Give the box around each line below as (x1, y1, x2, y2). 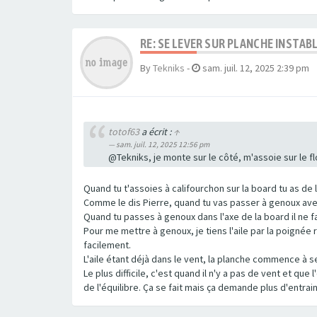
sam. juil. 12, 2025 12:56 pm (116, 139, 209, 150)
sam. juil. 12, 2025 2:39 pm (202, 62, 309, 74)
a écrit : (139, 125, 173, 139)
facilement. (83, 238, 131, 252)
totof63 (108, 125, 139, 139)
